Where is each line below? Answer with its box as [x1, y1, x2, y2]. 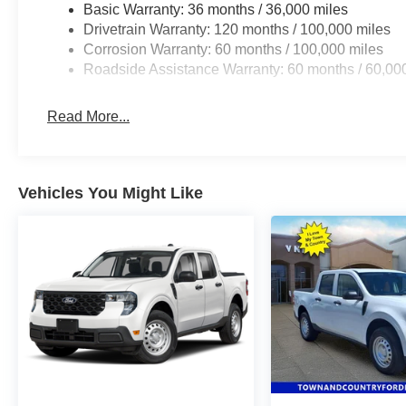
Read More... [47, 109, 130, 125]
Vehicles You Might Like [18, 184, 203, 203]
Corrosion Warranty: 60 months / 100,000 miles [83, 42, 384, 58]
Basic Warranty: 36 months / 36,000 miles [83, 2, 349, 18]
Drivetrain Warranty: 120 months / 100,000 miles [83, 22, 391, 38]
